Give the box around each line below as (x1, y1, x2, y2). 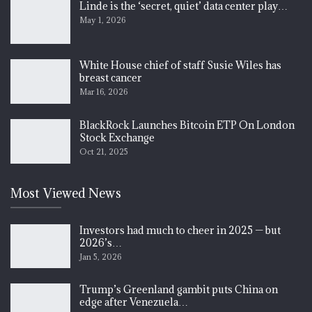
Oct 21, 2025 (79, 146, 128, 157)
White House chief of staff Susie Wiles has (79, 58, 281, 72)
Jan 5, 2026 (79, 251, 121, 262)
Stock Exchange (79, 130, 155, 144)
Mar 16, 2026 (79, 86, 127, 97)
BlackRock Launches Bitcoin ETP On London (79, 118, 295, 132)
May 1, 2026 (79, 14, 125, 25)
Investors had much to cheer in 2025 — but (79, 223, 281, 237)
